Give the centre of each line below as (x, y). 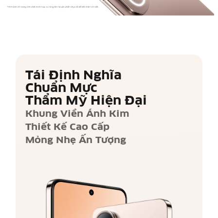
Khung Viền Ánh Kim (77, 114)
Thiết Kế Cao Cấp (67, 127)
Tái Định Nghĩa (73, 75)
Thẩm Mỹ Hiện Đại (86, 101)
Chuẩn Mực (61, 88)
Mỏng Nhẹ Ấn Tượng (75, 140)
